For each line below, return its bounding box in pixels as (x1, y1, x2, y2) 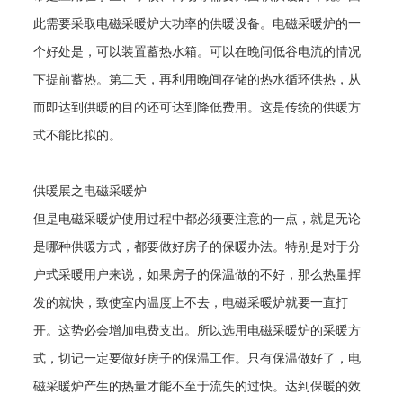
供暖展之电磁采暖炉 (33, 184, 148, 198)
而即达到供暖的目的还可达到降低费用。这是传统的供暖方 (33, 101, 362, 114)
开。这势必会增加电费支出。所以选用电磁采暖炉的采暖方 (33, 324, 362, 337)
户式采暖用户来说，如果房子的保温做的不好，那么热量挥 (33, 268, 362, 282)
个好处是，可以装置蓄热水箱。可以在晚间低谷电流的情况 (33, 45, 362, 58)
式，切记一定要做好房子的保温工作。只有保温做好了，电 (33, 352, 362, 365)
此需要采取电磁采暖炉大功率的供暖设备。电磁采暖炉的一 (33, 17, 362, 31)
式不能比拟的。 (33, 129, 122, 142)
